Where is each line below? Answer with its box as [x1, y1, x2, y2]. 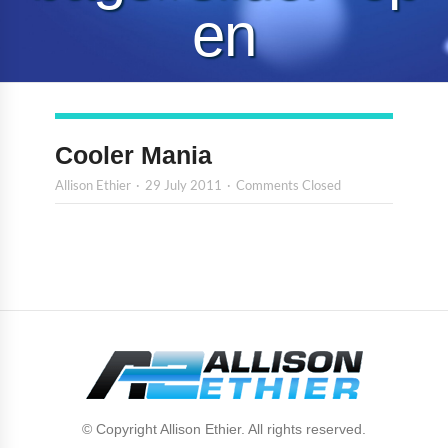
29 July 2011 [145, 177, 222, 194]
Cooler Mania [55, 141, 212, 170]
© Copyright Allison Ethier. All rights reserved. [82, 421, 366, 437]
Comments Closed [236, 177, 341, 194]
